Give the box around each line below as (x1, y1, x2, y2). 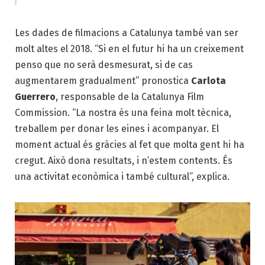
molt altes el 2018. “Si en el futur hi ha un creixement (15, 43, 244, 54)
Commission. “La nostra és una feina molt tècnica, (15, 106, 231, 118)
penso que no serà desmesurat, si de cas (15, 59, 193, 70)
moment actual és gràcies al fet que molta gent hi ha (15, 138, 244, 150)
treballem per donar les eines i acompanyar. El (15, 122, 219, 134)
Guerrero (15, 91, 56, 102)
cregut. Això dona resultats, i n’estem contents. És (15, 154, 232, 166)
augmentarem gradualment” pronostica (15, 75, 191, 86)
